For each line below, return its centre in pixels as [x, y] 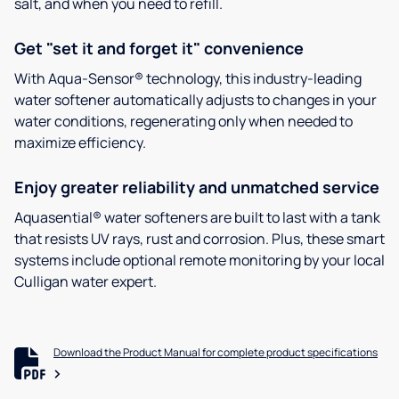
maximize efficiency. [80, 143]
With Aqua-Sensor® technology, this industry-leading [188, 79]
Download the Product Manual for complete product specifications [216, 353]
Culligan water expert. [85, 282]
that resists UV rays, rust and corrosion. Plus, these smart [199, 239]
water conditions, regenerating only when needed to [183, 122]
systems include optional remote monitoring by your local [199, 261]
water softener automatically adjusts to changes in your [195, 100]
